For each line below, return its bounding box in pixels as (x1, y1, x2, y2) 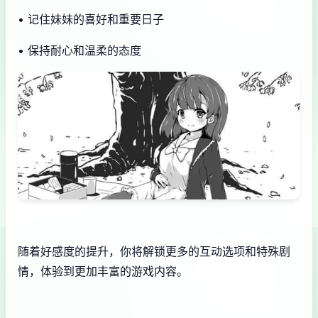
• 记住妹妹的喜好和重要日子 (18, 12, 164, 27)
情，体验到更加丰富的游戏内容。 (18, 264, 188, 279)
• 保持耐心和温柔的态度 (18, 43, 141, 58)
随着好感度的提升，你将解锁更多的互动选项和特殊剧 (18, 244, 290, 259)
